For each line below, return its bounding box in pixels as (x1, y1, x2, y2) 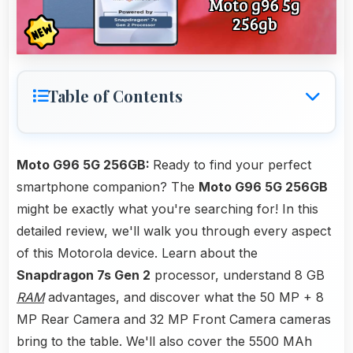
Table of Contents (48, 85, 183, 107)
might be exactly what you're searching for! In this (17, 201, 318, 217)
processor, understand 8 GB (150, 267, 325, 284)
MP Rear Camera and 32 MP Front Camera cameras (17, 311, 331, 328)
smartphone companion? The (17, 179, 199, 195)
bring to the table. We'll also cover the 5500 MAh (17, 333, 312, 350)
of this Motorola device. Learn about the (17, 245, 258, 262)
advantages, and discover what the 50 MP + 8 (44, 289, 324, 306)
